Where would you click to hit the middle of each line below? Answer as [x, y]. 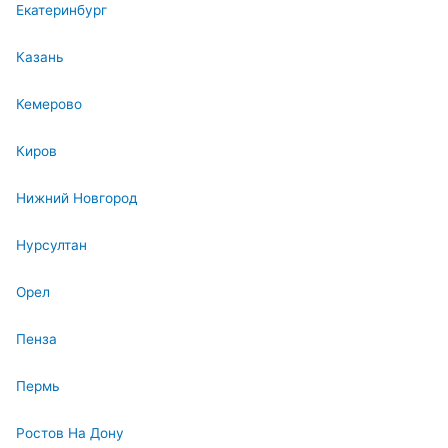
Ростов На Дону [70, 433]
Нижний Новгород [77, 198]
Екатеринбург [61, 10]
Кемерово [49, 104]
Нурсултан [51, 245]
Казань [40, 57]
